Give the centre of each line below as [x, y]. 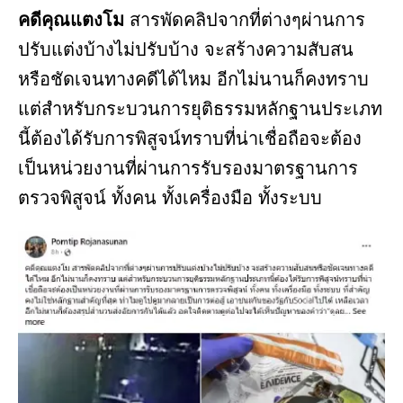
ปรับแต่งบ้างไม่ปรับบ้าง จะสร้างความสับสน [186, 49]
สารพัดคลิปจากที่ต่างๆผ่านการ [245, 19]
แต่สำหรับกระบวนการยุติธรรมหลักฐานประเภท [200, 108]
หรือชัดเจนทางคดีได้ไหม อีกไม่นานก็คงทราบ [193, 79]
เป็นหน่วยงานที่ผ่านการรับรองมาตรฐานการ [188, 168]
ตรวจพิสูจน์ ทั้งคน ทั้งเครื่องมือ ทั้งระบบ [170, 197]
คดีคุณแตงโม [71, 19]
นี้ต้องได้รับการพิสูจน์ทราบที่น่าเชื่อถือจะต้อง [190, 138]
